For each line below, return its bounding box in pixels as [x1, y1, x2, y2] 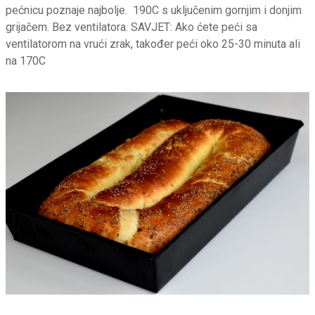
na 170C [6, 54, 46, 68]
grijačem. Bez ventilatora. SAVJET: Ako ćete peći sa [6, 20, 257, 34]
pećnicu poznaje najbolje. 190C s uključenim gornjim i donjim [6, 4, 302, 18]
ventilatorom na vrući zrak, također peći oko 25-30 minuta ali [6, 37, 300, 51]
